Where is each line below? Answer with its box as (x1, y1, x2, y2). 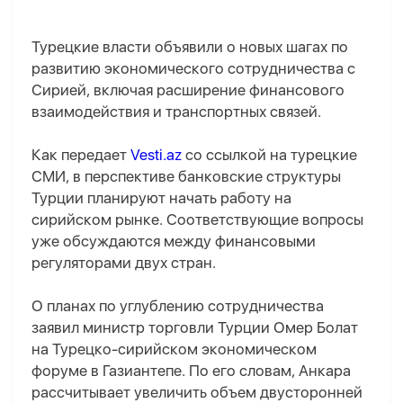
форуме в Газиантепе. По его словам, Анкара (31, 362, 351, 381)
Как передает (31, 146, 130, 165)
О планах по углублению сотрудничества (31, 297, 324, 316)
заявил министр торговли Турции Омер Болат (31, 318, 358, 337)
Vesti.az (130, 146, 182, 165)
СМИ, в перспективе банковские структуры (31, 167, 341, 186)
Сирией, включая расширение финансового (31, 81, 345, 100)
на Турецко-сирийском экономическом (31, 340, 317, 359)
